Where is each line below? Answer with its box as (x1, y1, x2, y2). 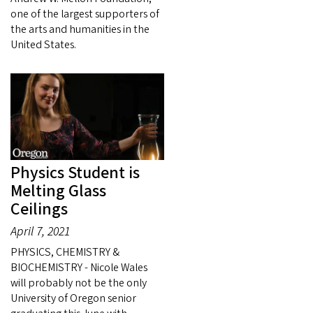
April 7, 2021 (10, 222, 70, 240)
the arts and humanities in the (10, 22, 150, 38)
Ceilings (10, 196, 68, 221)
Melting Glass (10, 178, 106, 203)
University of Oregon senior (10, 290, 136, 306)
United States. (10, 37, 76, 53)
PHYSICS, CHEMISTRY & (10, 244, 119, 260)
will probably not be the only (10, 275, 147, 291)
